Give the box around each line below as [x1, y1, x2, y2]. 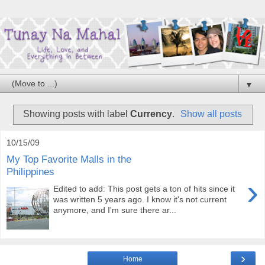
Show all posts [180, 108, 243, 119]
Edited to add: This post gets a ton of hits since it [53, 183, 235, 193]
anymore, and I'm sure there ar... [53, 205, 177, 215]
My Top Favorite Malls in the [7, 153, 131, 166]
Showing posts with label [22, 108, 130, 119]
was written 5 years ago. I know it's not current [53, 194, 227, 204]
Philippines [7, 166, 54, 178]
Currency [130, 108, 172, 119]
